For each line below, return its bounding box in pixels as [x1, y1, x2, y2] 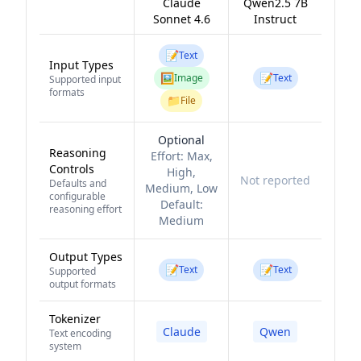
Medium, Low [145, 180, 218, 196]
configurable [49, 189, 106, 203]
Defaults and [49, 176, 106, 190]
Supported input [49, 73, 121, 86]
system [49, 339, 81, 353]
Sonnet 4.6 [152, 11, 210, 27]
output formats [49, 277, 116, 291]
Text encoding [49, 326, 111, 340]
